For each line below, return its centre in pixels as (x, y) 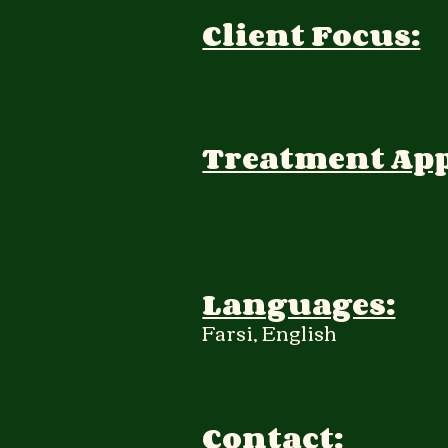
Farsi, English (270, 331)
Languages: (299, 303)
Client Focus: (311, 34)
